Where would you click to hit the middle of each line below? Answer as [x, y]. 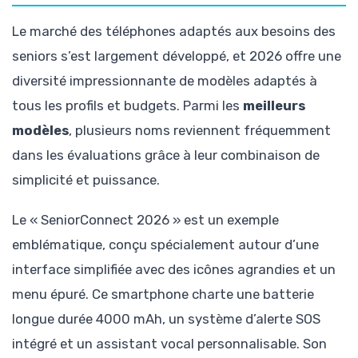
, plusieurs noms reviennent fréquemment [200, 130]
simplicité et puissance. [86, 179]
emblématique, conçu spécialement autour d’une [165, 245]
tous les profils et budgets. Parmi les [127, 105]
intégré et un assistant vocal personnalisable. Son [169, 344]
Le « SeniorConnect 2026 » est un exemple [145, 220]
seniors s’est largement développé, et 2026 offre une [177, 56]
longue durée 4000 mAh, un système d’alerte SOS [166, 319]
